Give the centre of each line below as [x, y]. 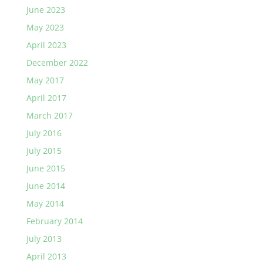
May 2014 [45, 203]
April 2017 [46, 98]
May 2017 [45, 80]
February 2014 [54, 221]
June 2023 [45, 10]
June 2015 [45, 168]
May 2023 [45, 27]
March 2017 [49, 115]
